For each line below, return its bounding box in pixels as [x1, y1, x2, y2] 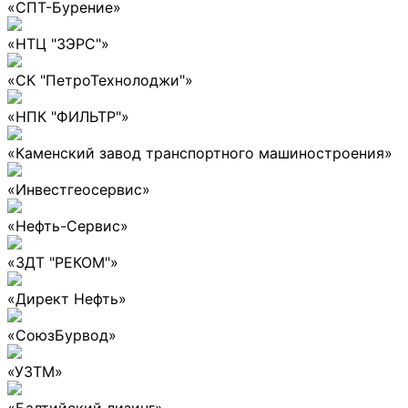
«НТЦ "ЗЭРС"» [7, 34, 109, 53]
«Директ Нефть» [7, 289, 127, 308]
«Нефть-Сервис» [7, 216, 128, 235]
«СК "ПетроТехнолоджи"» [7, 70, 193, 89]
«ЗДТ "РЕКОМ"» [7, 252, 118, 271]
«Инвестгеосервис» [7, 179, 150, 199]
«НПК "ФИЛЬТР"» [7, 107, 129, 126]
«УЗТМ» [7, 362, 63, 381]
